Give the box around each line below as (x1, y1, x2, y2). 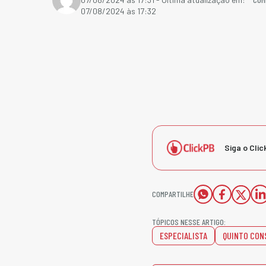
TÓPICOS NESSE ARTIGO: (152, 217, 226, 227)
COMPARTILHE (152, 189, 194, 199)
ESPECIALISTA (160, 230, 207, 241)
